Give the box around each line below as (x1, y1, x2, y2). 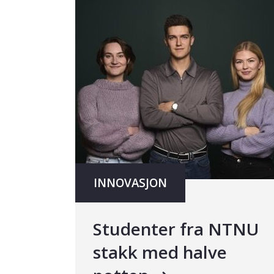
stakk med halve (93, 240, 228, 264)
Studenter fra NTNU (93, 217, 259, 241)
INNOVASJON (94, 174, 168, 191)
